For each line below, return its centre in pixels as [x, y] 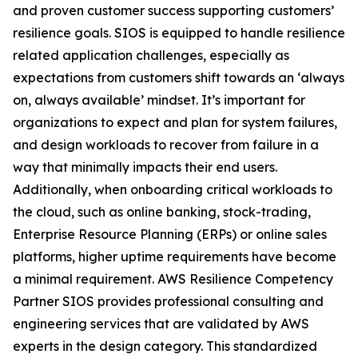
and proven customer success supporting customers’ [173, 10]
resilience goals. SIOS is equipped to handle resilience [179, 33]
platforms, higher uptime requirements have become [175, 257]
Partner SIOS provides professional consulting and [168, 301]
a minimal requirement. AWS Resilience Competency [173, 279]
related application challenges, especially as [151, 55]
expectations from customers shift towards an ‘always [179, 78]
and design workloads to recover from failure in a [166, 145]
